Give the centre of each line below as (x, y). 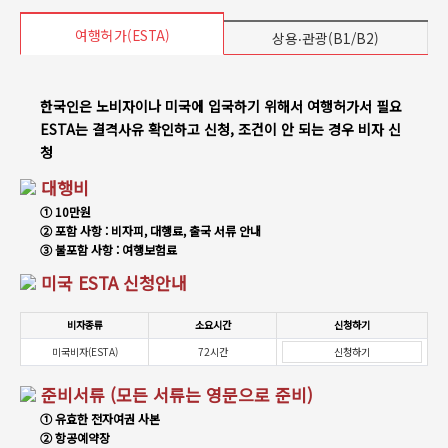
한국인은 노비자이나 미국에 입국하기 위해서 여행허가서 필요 (221, 106)
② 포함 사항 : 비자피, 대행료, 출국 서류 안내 (150, 230)
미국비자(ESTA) (84, 351)
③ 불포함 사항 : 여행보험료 (108, 249)
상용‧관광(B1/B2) (325, 38)
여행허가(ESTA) (122, 35)
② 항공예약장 (75, 437)
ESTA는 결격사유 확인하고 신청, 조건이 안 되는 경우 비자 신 (220, 129)
